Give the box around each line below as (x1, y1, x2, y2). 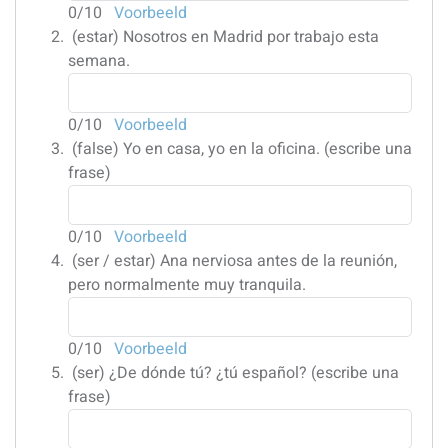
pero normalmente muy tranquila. (68, 272, 306, 297)
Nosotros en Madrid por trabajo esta (123, 24, 379, 49)
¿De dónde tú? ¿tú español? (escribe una (109, 360, 399, 385)
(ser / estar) (72, 248, 156, 273)
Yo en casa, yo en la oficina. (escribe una (123, 136, 412, 161)
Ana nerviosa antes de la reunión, (160, 248, 397, 273)
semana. (68, 48, 130, 73)
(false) (72, 136, 119, 161)
